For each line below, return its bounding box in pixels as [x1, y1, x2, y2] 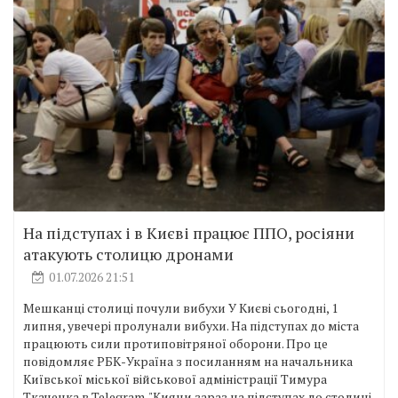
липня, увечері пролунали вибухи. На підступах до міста [23, 316, 359, 334]
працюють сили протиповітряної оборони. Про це [23, 334, 328, 352]
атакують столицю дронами [23, 243, 234, 265]
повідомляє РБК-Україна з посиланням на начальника [23, 352, 353, 370]
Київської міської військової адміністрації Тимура [23, 370, 327, 387]
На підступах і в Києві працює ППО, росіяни [23, 221, 354, 243]
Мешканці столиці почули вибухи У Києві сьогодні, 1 [23, 298, 338, 316]
